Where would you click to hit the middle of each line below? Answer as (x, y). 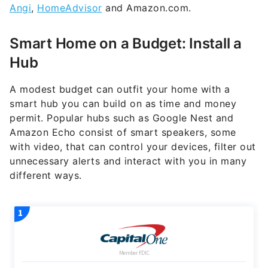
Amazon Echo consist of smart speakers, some (123, 133)
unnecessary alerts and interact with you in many (128, 161)
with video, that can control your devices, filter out (133, 147)
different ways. (46, 176)
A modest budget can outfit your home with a (120, 89)
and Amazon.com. (147, 8)
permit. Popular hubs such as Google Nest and (121, 118)
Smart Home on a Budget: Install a (126, 44)
